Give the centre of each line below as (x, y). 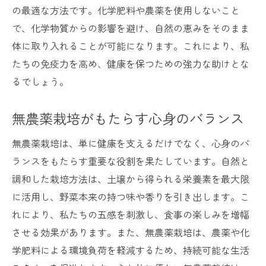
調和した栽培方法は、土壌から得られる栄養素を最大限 (131, 179)
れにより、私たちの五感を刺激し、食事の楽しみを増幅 (131, 215)
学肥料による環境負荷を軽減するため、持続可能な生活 (131, 250)
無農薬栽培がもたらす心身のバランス (128, 118)
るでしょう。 (40, 82)
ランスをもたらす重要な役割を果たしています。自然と (131, 161)
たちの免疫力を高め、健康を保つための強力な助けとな (131, 64)
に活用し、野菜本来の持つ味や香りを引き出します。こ (131, 197)
